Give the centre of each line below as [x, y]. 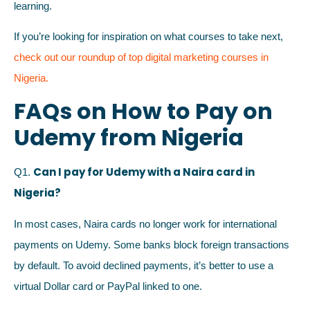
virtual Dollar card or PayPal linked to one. [108, 286]
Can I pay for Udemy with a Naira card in [144, 172]
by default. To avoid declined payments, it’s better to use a [144, 265]
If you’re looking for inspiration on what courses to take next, [148, 37]
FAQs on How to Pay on [143, 111]
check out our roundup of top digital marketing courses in [141, 57]
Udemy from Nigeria [129, 138]
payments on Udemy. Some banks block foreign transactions [152, 244]
